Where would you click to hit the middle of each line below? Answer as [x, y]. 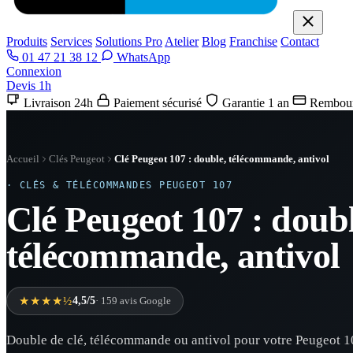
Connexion [34, 71]
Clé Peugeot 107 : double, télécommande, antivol [222, 159]
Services [71, 41]
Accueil [23, 159]
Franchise [253, 41]
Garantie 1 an [256, 103]
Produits [27, 41]
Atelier [182, 41]
